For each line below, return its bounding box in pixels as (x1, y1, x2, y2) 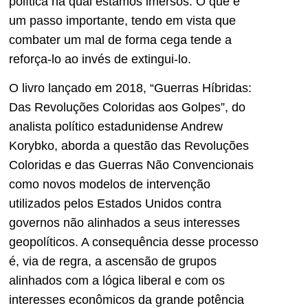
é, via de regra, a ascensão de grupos (9, 254, 217, 268)
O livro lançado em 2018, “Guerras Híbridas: (9, 80, 252, 95)
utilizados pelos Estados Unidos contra (9, 196, 221, 210)
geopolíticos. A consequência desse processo (9, 234, 258, 249)
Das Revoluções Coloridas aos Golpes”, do (9, 100, 245, 114)
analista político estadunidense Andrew (9, 119, 223, 133)
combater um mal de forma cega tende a (9, 32, 232, 47)
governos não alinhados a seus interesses (9, 215, 240, 230)
